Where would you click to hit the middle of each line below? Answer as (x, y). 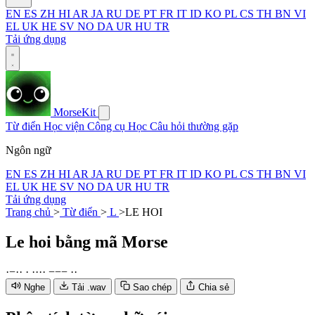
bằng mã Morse (112, 242)
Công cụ (108, 126)
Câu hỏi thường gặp (194, 126)
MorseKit (75, 112)
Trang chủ (30, 212)
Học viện (65, 126)
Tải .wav (89, 287)
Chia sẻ (214, 287)
